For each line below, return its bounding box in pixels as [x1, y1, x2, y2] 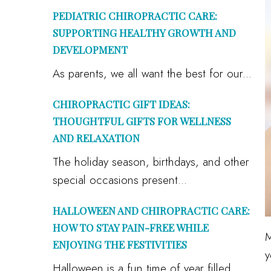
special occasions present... [53, 172, 187, 188]
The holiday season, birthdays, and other [53, 154, 249, 170]
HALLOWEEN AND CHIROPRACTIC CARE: [53, 204, 250, 217]
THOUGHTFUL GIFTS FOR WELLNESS [53, 114, 231, 128]
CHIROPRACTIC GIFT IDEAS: [53, 97, 190, 111]
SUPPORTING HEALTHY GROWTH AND [53, 26, 236, 39]
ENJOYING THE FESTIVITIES [53, 238, 187, 251]
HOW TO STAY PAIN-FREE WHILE [53, 221, 209, 234]
